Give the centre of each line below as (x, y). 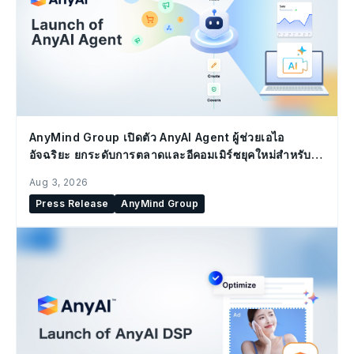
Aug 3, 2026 (59, 182)
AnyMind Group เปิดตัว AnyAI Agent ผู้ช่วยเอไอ (157, 137)
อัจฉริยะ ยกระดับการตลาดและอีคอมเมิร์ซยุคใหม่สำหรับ (170, 154)
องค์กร (46, 171)
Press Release (72, 203)
